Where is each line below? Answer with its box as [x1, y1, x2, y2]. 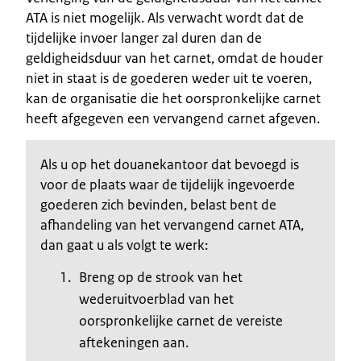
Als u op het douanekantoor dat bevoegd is [40, 155, 299, 173]
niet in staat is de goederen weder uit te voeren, [26, 68, 312, 87]
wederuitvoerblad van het [79, 289, 234, 308]
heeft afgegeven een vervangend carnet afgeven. [26, 109, 320, 127]
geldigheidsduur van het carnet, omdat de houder [26, 48, 323, 67]
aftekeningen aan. [79, 333, 189, 351]
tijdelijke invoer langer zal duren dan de [26, 28, 262, 47]
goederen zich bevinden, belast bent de [40, 195, 276, 214]
